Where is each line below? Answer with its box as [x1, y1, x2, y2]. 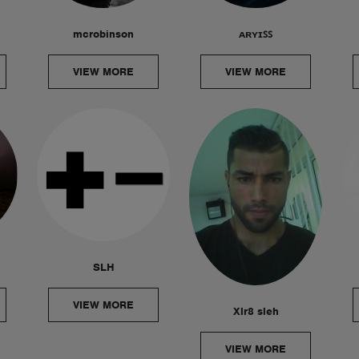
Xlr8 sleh [232, 304, 279, 318]
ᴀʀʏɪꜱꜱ [239, 27, 272, 41]
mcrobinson [73, 27, 134, 41]
